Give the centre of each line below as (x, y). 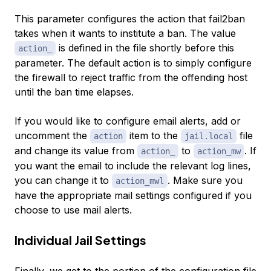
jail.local (209, 136)
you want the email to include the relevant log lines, (133, 166)
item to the (154, 136)
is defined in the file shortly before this (145, 48)
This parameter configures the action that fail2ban (130, 19)
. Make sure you (205, 181)
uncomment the (52, 136)
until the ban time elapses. (74, 92)
